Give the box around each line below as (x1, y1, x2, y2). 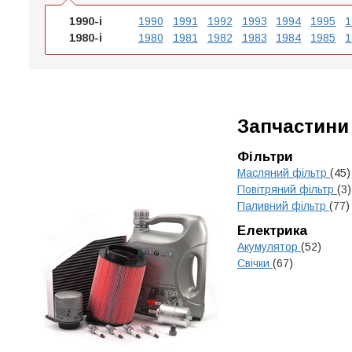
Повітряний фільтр (237, 183, 337, 196)
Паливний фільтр (237, 200, 329, 212)
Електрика (237, 223, 307, 238)
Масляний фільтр (237, 167, 330, 179)
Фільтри (237, 149, 293, 164)
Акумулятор (237, 240, 301, 253)
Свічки (237, 257, 273, 269)
